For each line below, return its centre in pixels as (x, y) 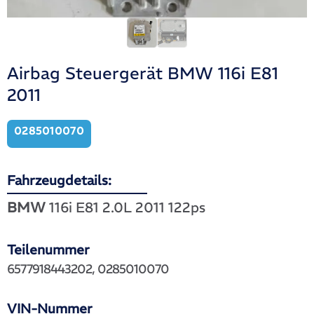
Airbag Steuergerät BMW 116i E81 (143, 73)
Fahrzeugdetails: (59, 180)
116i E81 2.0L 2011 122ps (125, 207)
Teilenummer (48, 250)
